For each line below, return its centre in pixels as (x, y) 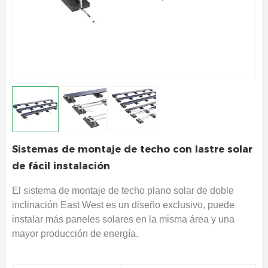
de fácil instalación (61, 166)
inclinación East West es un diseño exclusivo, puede (123, 205)
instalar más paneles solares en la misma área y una (123, 220)
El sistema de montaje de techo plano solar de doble (123, 191)
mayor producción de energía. (75, 234)
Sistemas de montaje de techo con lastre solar (132, 150)
